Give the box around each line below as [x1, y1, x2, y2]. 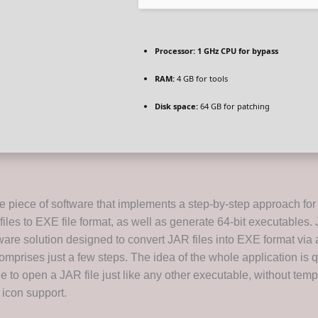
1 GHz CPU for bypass [195, 45, 278, 57]
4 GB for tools [175, 73, 228, 84]
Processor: [155, 45, 195, 57]
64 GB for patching [198, 101, 270, 112]
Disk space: [155, 101, 198, 112]
